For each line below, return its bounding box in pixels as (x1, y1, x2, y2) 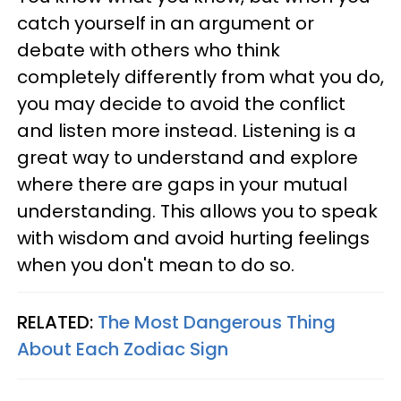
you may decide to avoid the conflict (17, 91, 346, 117)
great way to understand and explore (17, 145, 358, 171)
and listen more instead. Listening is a (17, 118, 356, 144)
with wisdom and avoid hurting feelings (17, 226, 370, 252)
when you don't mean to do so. (17, 252, 294, 278)
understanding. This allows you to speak (17, 199, 378, 225)
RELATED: (17, 310, 98, 336)
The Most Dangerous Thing (98, 310, 336, 336)
